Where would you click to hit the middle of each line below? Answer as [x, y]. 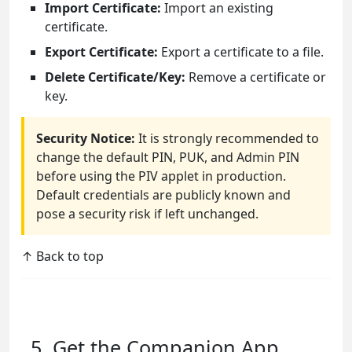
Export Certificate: [101, 52]
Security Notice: [86, 139]
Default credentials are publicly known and [163, 195]
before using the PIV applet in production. [161, 176]
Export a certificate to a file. [241, 52]
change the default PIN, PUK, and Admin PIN [168, 158]
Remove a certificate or [256, 77]
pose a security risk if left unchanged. [147, 214]
